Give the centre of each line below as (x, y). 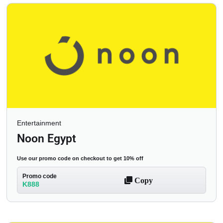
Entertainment (39, 123)
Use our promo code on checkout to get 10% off (80, 158)
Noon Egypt (47, 138)
